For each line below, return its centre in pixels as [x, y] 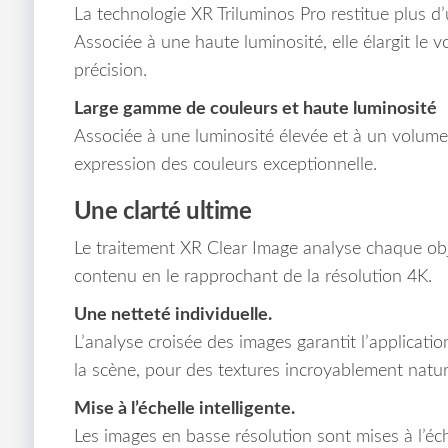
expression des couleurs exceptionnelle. [225, 165]
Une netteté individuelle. [172, 315]
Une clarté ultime [162, 212]
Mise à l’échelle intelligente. [184, 409]
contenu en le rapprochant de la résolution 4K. [252, 277]
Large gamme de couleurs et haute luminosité [255, 109]
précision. [110, 71]
